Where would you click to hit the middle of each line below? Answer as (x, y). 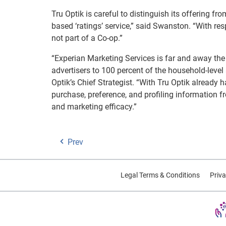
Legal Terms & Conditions (160, 175)
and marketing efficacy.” (94, 107)
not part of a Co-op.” (87, 38)
